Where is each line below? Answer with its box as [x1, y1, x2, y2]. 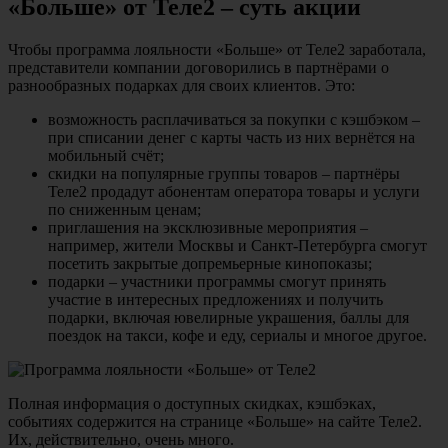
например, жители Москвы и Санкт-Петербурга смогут [48, 236, 427, 254]
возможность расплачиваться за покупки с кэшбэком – [48, 110, 420, 128]
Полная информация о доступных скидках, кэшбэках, [8, 394, 376, 412]
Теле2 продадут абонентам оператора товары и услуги [48, 182, 420, 200]
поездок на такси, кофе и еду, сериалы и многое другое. [48, 326, 427, 344]
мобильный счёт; [48, 146, 164, 164]
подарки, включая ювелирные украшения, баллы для [48, 308, 409, 326]
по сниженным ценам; [48, 200, 201, 218]
